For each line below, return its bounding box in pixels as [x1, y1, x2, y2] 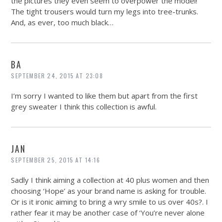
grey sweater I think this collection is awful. [11, 102, 157, 112]
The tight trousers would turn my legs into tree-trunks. [11, 6, 199, 17]
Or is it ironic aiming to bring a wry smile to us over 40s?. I [11, 197, 209, 207]
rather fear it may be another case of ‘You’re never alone [11, 208, 205, 218]
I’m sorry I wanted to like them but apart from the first [11, 91, 198, 101]
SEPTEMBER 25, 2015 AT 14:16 [11, 156, 100, 165]
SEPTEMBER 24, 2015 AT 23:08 [11, 71, 103, 80]
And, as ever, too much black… [11, 17, 114, 28]
